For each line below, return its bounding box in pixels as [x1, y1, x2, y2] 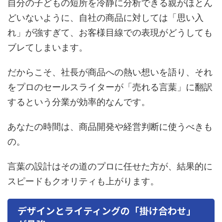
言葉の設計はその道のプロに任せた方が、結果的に [7, 161, 213, 171]
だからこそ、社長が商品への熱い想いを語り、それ [7, 67, 213, 77]
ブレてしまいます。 [7, 42, 88, 53]
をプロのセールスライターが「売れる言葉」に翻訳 [7, 82, 213, 92]
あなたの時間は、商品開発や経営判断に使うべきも [7, 121, 213, 132]
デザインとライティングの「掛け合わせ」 [17, 203, 196, 217]
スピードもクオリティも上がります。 [7, 176, 159, 186]
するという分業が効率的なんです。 [7, 97, 150, 107]
